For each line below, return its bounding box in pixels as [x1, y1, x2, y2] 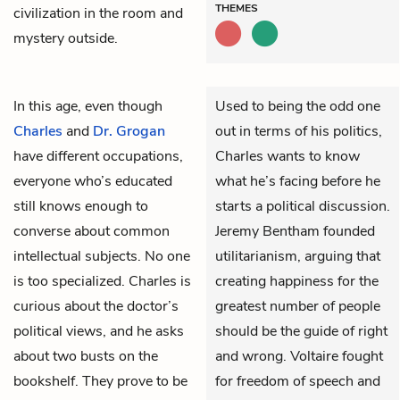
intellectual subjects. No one [13, 246, 190, 266]
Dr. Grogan [93, 121, 165, 141]
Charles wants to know [215, 146, 360, 166]
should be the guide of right [215, 321, 387, 341]
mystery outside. [13, 28, 118, 48]
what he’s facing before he [215, 171, 380, 191]
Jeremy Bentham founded [215, 221, 375, 241]
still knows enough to [13, 196, 148, 216]
